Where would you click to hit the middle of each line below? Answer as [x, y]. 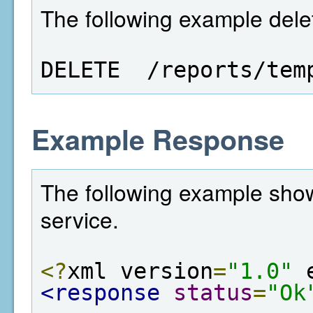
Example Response [158, 139]
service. [80, 219]
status [213, 293]
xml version [140, 271]
